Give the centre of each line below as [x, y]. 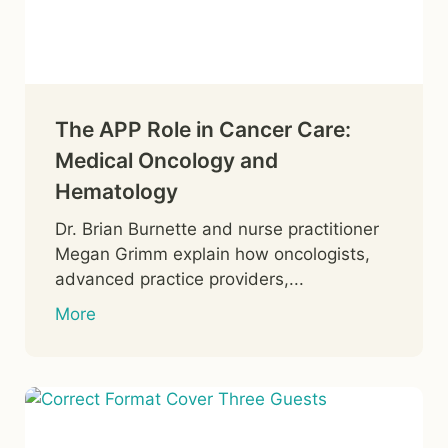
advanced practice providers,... [179, 278]
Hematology [116, 191]
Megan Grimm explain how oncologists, [212, 253]
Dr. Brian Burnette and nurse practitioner [217, 228]
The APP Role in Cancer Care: [203, 129]
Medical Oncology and [166, 160]
